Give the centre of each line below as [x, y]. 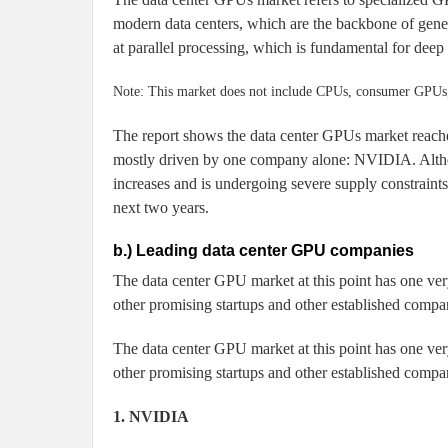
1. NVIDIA [151, 417]
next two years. [161, 208]
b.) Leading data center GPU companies [263, 251]
